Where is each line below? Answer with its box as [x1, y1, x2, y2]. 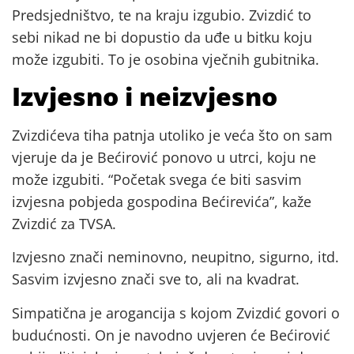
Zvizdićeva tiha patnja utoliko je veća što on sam [12, 126, 333, 145]
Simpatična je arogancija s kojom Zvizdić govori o [12, 303, 340, 322]
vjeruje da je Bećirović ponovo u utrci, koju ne [12, 148, 316, 167]
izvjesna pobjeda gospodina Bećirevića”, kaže [12, 192, 311, 211]
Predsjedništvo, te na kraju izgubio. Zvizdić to [12, 5, 311, 24]
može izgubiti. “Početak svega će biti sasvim [12, 170, 302, 189]
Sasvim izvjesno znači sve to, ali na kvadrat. [12, 269, 299, 289]
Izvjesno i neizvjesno [12, 79, 277, 113]
